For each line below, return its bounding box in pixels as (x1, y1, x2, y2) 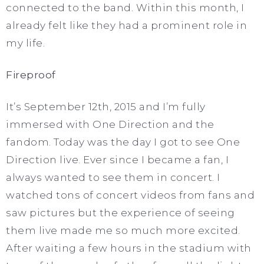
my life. (6, 37, 48, 49)
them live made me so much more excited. (6, 224, 240, 236)
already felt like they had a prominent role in (6, 19, 247, 31)
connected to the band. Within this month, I (6, 1, 245, 14)
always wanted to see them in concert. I (6, 171, 220, 183)
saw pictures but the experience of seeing (6, 206, 235, 219)
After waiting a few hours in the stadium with (6, 242, 252, 254)
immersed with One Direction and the (6, 118, 214, 130)
